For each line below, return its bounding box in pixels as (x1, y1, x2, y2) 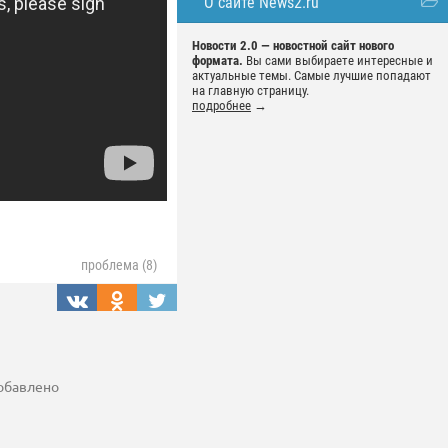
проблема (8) (81, 257, 157, 274)
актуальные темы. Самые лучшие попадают (192, 68, 431, 83)
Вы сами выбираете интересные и (243, 53, 433, 68)
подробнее (192, 98, 251, 113)
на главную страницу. (192, 83, 309, 98)
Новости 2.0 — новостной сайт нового (192, 38, 394, 53)
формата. (192, 53, 243, 68)
